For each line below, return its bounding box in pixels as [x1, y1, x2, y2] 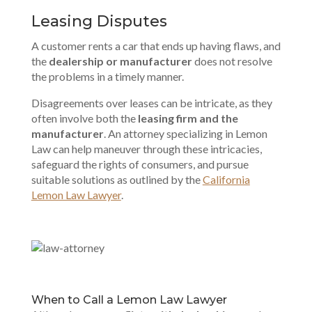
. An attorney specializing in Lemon [103, 126, 267, 140]
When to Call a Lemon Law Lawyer [31, 292, 227, 306]
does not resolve [192, 54, 272, 68]
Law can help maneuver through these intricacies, [31, 141, 262, 155]
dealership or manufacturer [48, 54, 192, 68]
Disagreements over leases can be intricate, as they [31, 95, 272, 109]
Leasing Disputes [31, 11, 167, 31]
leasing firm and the [137, 111, 238, 125]
